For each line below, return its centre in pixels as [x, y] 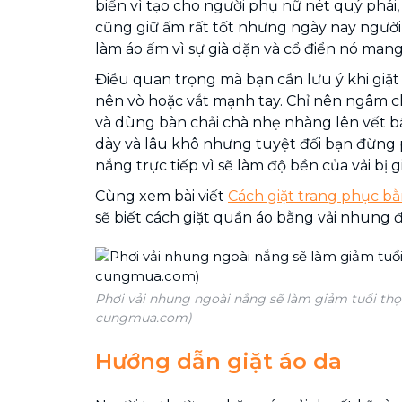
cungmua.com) [144, 318]
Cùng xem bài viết [162, 196]
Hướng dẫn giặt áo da [218, 361]
